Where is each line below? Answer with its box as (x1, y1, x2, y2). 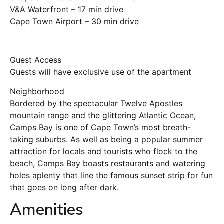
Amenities (10, 198, 83, 220)
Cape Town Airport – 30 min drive (10, 16, 139, 27)
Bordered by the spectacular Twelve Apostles (10, 98, 182, 108)
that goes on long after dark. (10, 182, 119, 192)
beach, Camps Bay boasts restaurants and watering (10, 158, 205, 168)
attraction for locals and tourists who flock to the (10, 146, 197, 156)
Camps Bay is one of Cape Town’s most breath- (10, 122, 191, 132)
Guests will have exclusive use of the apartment (10, 67, 191, 77)
